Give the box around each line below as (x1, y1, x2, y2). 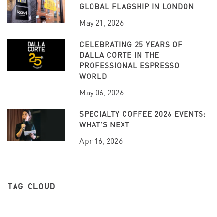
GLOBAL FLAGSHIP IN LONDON (79, 1, 195, 11)
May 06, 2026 (79, 87, 124, 97)
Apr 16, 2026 (79, 136, 123, 146)
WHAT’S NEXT (79, 120, 130, 129)
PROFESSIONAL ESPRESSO (79, 61, 180, 70)
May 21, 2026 (79, 17, 124, 28)
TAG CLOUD (7, 182, 56, 191)
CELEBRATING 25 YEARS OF (79, 39, 183, 48)
